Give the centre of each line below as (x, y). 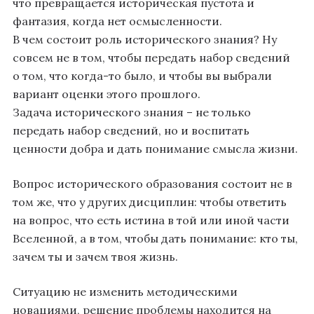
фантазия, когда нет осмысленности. (117, 21)
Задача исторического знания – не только (132, 112)
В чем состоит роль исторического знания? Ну (145, 40)
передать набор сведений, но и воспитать (131, 131)
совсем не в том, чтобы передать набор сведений (151, 58)
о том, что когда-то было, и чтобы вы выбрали (142, 76)
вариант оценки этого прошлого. (107, 94)
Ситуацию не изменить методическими (125, 292)
